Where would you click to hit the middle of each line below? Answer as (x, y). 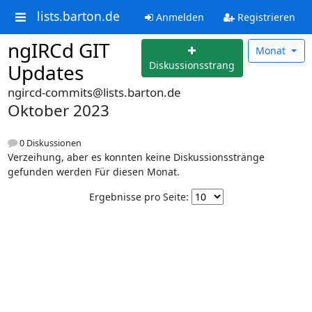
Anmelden (178, 17)
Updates (45, 72)
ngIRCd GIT (58, 50)
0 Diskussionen (49, 143)
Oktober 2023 (58, 110)
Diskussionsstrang (192, 65)
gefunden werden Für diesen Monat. (93, 172)
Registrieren (265, 17)
